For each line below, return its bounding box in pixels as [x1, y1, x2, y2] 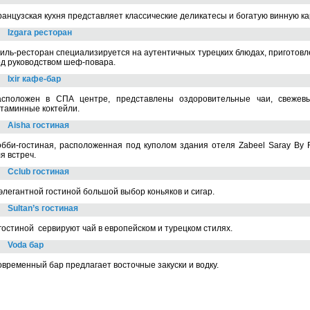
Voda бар [8, 240, 44, 250]
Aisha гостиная [8, 120, 69, 130]
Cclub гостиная [8, 167, 69, 176]
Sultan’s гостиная [8, 203, 78, 213]
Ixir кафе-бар [8, 74, 61, 84]
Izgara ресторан [8, 28, 72, 37]
